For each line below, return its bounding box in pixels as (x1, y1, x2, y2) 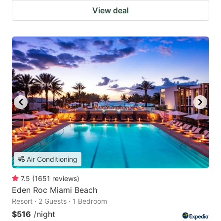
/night (34, 209, 55, 219)
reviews (52, 174, 77, 183)
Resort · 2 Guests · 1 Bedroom (12, 196, 107, 205)
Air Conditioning (27, 154, 77, 163)
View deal (92, 5, 129, 16)
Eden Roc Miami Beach (12, 184, 97, 195)
